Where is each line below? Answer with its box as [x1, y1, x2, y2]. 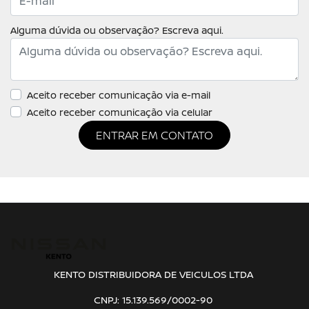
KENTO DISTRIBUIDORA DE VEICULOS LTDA [53, 268, 253, 281]
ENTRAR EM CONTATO [96, 127, 213, 143]
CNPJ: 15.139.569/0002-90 [94, 293, 212, 306]
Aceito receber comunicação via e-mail [27, 88, 210, 101]
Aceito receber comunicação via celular [27, 105, 212, 119]
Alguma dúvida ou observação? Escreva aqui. [10, 23, 223, 37]
